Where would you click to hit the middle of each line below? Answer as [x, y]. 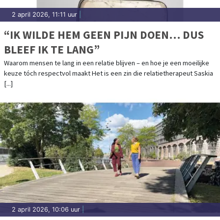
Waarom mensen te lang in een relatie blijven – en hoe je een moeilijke [107, 63]
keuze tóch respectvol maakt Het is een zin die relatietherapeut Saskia [109, 73]
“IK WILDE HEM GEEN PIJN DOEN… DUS [104, 35]
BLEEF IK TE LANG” [52, 50]
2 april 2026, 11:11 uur [44, 15]
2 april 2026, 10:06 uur [46, 210]
